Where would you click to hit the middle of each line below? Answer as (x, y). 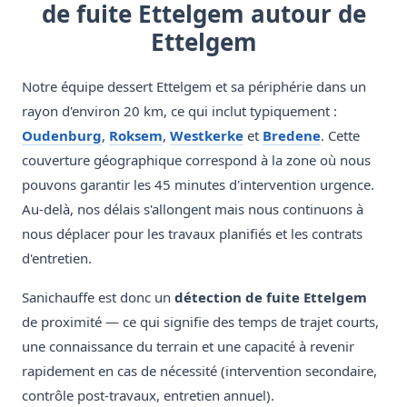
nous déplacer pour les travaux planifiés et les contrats (192, 234)
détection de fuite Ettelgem (271, 298)
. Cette (340, 136)
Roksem (136, 136)
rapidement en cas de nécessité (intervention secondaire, (199, 371)
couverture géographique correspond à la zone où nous (196, 160)
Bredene (292, 136)
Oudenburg (62, 136)
